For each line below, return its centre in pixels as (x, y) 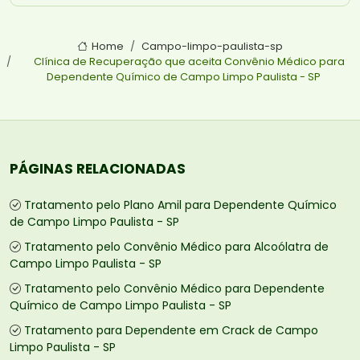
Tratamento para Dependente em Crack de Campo (171, 331)
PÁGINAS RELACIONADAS (98, 169)
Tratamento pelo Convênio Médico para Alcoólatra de (176, 247)
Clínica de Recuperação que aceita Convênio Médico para (189, 62)
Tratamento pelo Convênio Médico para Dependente (174, 289)
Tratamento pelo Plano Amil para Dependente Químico (180, 205)
